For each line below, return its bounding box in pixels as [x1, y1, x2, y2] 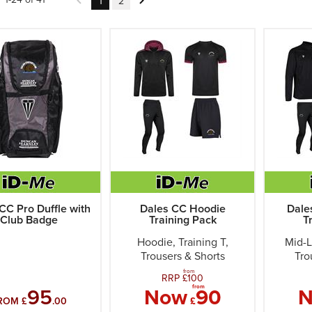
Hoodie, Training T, [136, 235, 228, 249]
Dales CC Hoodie [139, 202, 226, 216]
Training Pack [148, 213, 217, 227]
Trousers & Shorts [140, 249, 225, 263]
